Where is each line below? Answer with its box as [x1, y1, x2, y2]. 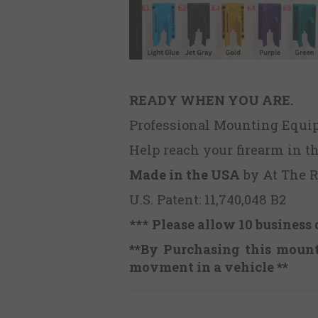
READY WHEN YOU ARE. [129, 92, 294, 109]
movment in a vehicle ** [129, 258, 288, 276]
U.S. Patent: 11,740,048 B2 [129, 191, 286, 209]
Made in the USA [129, 166, 240, 184]
